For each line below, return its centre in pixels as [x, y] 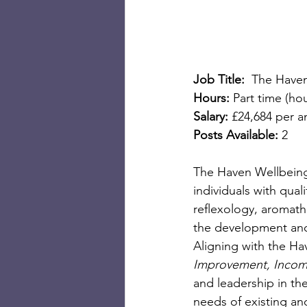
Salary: [211, 116]
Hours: [211, 98]
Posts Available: [237, 135]
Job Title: [222, 79]
